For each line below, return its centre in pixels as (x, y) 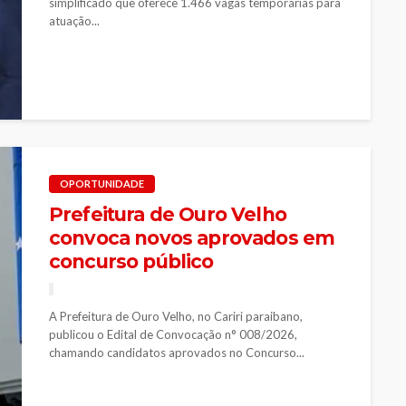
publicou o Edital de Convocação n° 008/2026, (173, 334)
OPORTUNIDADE (102, 183)
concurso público (131, 261)
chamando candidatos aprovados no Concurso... (177, 352)
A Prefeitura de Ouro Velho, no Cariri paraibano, (176, 316)
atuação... (74, 20)
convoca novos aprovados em (192, 237)
